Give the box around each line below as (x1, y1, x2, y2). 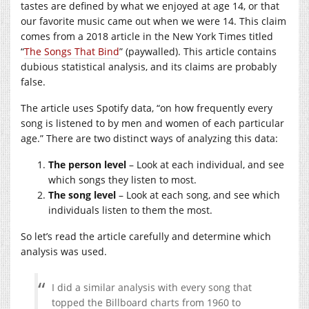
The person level (48, 157, 126, 171)
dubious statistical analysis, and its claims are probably (21, 59, 277, 73)
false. (21, 74, 46, 88)
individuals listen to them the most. (48, 203, 212, 217)
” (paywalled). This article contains (119, 44, 277, 58)
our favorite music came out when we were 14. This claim (21, 14, 286, 28)
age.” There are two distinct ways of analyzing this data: (21, 131, 278, 145)
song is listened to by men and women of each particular (21, 116, 284, 130)
